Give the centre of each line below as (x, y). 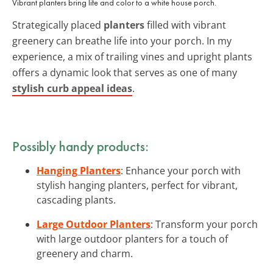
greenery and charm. (85, 253)
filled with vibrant (185, 25)
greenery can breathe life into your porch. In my (122, 41)
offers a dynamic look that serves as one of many (125, 72)
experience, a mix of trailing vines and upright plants (132, 56)
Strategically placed (58, 25)
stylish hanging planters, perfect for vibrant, (137, 185)
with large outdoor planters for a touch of (132, 239)
